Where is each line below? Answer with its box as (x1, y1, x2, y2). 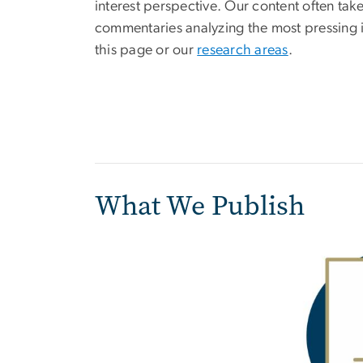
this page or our (95, 42, 198, 58)
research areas (197, 42, 288, 58)
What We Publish (95, 186, 305, 224)
